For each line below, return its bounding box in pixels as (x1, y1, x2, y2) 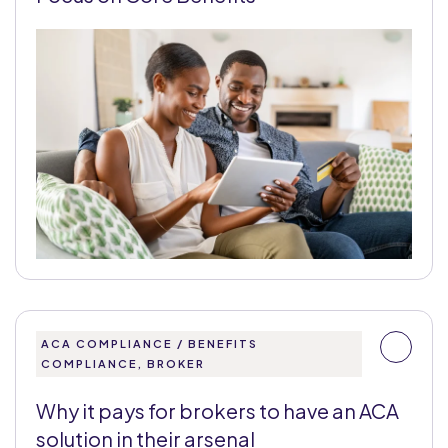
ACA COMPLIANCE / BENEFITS (41, 337, 258, 350)
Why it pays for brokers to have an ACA (36, 398, 399, 423)
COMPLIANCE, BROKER (41, 357, 205, 370)
